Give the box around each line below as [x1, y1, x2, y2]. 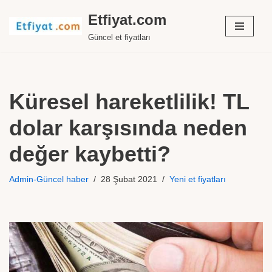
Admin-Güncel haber [9, 175, 89, 184]
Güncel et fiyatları [88, 33, 151, 42]
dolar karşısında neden [9, 115, 247, 140]
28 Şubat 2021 [101, 175, 157, 184]
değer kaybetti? [9, 141, 171, 166]
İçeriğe [9, 27, 36, 38]
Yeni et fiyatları [169, 175, 226, 184]
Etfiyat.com [88, 12, 166, 28]
